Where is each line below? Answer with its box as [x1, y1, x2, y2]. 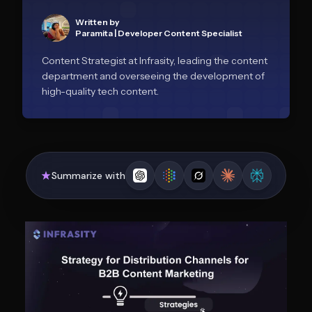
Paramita [75, 28, 113, 38]
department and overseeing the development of [42, 70, 265, 82]
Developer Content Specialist [118, 28, 242, 38]
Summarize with [52, 169, 125, 182]
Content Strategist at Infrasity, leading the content [42, 54, 267, 67]
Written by [75, 17, 119, 27]
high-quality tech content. [42, 85, 159, 97]
